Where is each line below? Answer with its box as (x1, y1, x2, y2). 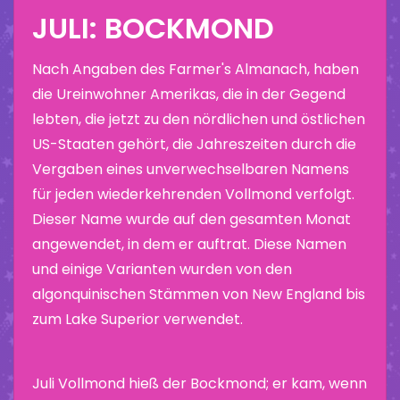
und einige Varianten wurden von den (32, 258, 292, 279)
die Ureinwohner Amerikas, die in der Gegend (32, 83, 346, 104)
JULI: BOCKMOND (32, 7, 274, 48)
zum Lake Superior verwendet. (32, 308, 243, 329)
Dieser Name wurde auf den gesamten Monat (32, 208, 351, 229)
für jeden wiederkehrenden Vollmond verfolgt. (32, 183, 354, 204)
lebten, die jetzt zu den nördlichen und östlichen (32, 108, 365, 129)
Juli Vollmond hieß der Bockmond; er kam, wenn (32, 372, 367, 394)
